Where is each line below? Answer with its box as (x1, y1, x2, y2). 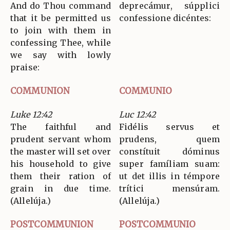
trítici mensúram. (119, 183, 220, 194)
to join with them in (10, 25, 111, 36)
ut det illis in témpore (119, 171, 220, 182)
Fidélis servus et (119, 122, 220, 132)
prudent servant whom (10, 134, 111, 145)
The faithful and (10, 122, 111, 132)
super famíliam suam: (119, 159, 220, 169)
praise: (10, 62, 40, 73)
